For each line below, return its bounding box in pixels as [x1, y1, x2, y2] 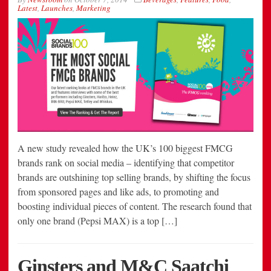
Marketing [76, 2, 111, 13]
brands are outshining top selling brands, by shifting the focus [18, 170, 250, 183]
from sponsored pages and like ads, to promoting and [18, 184, 219, 198]
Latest [18, 2, 38, 13]
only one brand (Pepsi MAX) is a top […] [18, 214, 177, 227]
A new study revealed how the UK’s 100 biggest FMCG [18, 141, 233, 154]
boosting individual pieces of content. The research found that [18, 199, 252, 212]
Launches [41, 2, 73, 13]
